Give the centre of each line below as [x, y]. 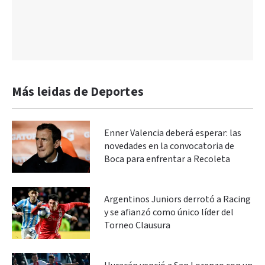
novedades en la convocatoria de [169, 146]
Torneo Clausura [137, 225]
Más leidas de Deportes [78, 92]
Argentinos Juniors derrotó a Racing [177, 199]
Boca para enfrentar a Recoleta [167, 159]
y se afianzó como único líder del [169, 212]
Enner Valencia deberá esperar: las [173, 133]
